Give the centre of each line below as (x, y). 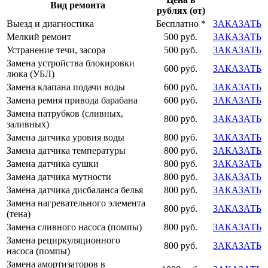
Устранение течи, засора (56, 50)
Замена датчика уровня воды (66, 137)
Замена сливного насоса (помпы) (74, 227)
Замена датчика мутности (59, 177)
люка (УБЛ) (31, 74)
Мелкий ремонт (39, 37)
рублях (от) (181, 10)
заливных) (28, 124)
